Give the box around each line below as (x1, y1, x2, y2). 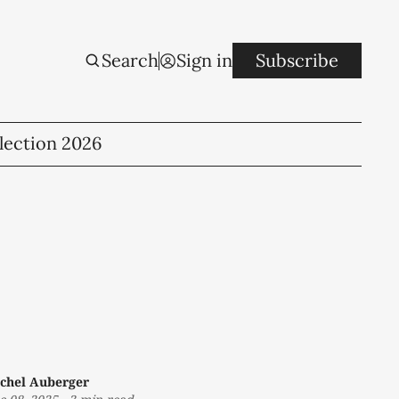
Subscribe (256, 49, 339, 72)
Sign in (176, 49, 233, 72)
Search (102, 49, 159, 72)
